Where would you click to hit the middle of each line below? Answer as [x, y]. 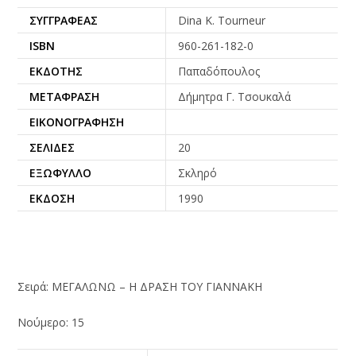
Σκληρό [198, 172]
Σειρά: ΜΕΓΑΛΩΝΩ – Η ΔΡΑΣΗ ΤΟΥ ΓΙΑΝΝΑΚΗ [140, 286]
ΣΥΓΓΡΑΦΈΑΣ [64, 20]
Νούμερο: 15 [51, 322]
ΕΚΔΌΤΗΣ [56, 71]
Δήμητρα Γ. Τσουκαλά [235, 96]
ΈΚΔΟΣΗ [52, 198]
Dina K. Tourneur [222, 20]
